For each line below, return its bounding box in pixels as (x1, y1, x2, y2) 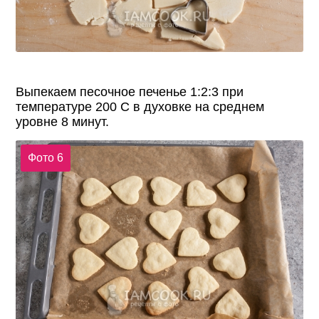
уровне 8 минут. (16, 114, 110, 129)
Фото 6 (27, 152, 63, 164)
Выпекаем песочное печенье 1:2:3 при (16, 84, 244, 99)
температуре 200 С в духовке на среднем (16, 99, 265, 114)
